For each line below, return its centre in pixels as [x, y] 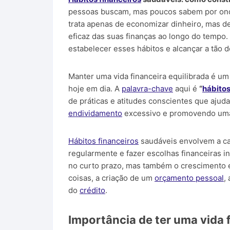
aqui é [186, 88]
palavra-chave [147, 88]
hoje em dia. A [95, 88]
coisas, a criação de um [111, 178]
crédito [92, 190]
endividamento [95, 113]
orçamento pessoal [189, 178]
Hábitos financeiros [103, 141]
